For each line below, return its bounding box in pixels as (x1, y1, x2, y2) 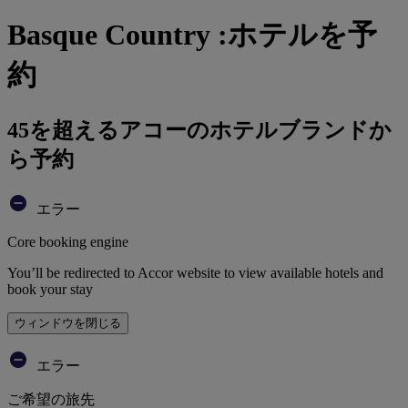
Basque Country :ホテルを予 (7, 18, 377, 52)
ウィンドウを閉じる (15, 315, 121, 330)
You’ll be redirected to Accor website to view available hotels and (7, 264, 383, 280)
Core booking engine (7, 233, 128, 250)
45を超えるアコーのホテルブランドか (7, 117, 392, 142)
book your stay (7, 280, 93, 297)
